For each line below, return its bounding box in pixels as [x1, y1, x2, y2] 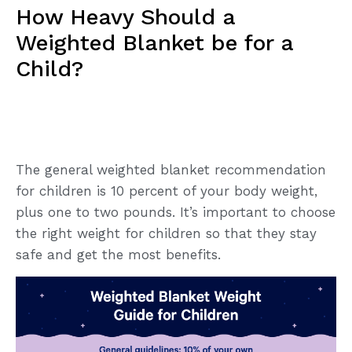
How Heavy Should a [16, 3, 235, 30]
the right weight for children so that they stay [16, 225, 317, 241]
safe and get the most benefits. [16, 246, 221, 262]
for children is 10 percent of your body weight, [16, 182, 317, 199]
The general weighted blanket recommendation [16, 161, 326, 178]
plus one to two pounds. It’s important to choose [16, 203, 335, 220]
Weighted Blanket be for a [16, 29, 293, 56]
